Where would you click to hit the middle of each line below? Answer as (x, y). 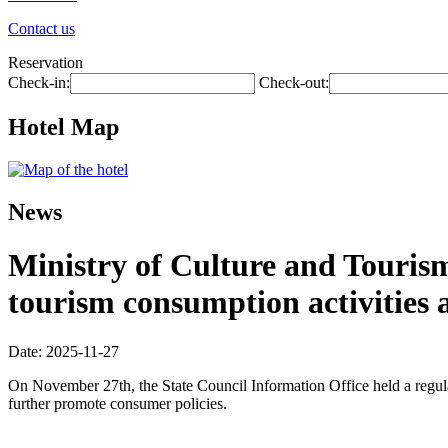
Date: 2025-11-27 (63, 351)
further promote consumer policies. (117, 403)
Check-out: (294, 82)
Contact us (41, 28)
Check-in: (39, 82)
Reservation (45, 62)
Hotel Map (63, 126)
